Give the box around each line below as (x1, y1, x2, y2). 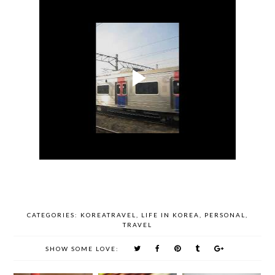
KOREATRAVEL (80, 211, 136, 219)
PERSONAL (204, 211, 246, 219)
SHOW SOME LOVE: (45, 244, 119, 252)
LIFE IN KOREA (141, 211, 199, 219)
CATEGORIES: (27, 211, 80, 219)
